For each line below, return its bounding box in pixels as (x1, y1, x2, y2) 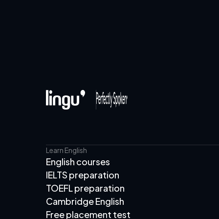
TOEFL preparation (46, 182, 125, 194)
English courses (46, 156, 110, 167)
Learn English (46, 146, 87, 154)
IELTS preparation (46, 169, 119, 180)
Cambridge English (46, 196, 124, 207)
